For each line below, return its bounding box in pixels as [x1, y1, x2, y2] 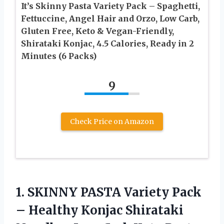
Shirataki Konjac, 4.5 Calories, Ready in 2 [21, 38, 194, 48]
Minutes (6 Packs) [21, 50, 96, 61]
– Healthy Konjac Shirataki [16, 202, 183, 218]
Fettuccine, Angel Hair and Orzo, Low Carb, [21, 13, 199, 23]
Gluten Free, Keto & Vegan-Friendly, [21, 25, 174, 36]
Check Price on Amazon [70, 116, 154, 126]
